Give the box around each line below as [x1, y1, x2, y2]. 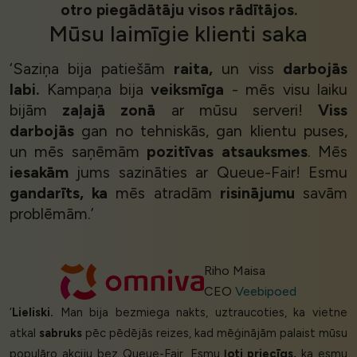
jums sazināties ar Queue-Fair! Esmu [69, 163, 347, 182]
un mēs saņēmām [10, 142, 147, 162]
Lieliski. [12, 305, 53, 320]
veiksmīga [151, 80, 225, 100]
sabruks [39, 326, 82, 341]
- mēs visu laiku [224, 80, 348, 100]
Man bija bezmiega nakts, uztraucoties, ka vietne [53, 305, 347, 320]
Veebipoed [234, 284, 296, 300]
